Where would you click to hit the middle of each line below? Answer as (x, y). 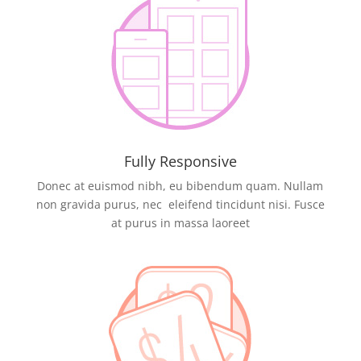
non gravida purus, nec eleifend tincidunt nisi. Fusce (180, 204)
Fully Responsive (180, 161)
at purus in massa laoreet (180, 222)
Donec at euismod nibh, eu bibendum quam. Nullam (180, 185)
